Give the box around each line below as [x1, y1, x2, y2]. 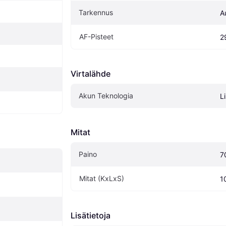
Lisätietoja [71, 210, 110, 221]
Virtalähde [71, 69, 110, 79]
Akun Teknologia [79, 91, 133, 100]
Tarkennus [79, 8, 113, 17]
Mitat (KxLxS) [79, 174, 124, 183]
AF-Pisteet [79, 32, 114, 41]
